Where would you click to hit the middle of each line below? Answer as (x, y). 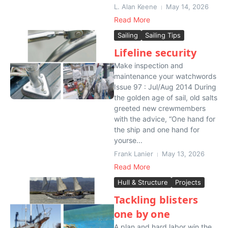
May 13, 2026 (183, 154)
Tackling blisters (156, 200)
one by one (142, 214)
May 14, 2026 (187, 7)
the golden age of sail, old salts (166, 97)
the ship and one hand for (157, 130)
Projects (188, 182)
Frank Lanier (134, 154)
